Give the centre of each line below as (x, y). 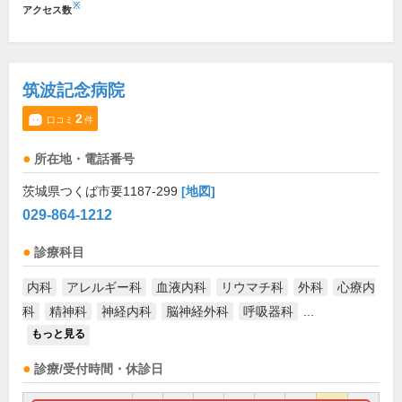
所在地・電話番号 (84, 159)
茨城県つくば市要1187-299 (102, 191)
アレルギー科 (104, 287)
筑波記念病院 (74, 90)
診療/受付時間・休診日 (99, 369)
